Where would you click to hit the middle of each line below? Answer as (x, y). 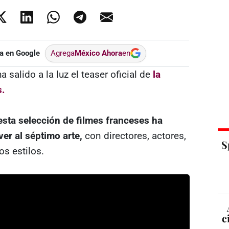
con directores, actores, (134, 135)
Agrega (62, 53)
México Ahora (98, 53)
